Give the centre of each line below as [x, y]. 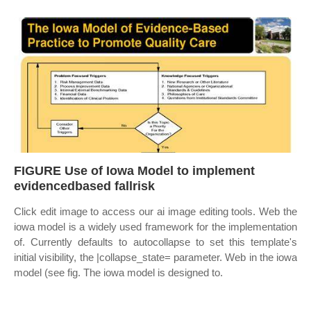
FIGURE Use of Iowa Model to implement [134, 171]
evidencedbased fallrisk [84, 186]
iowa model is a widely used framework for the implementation [155, 227]
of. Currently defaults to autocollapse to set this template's [155, 242]
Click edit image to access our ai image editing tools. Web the [155, 211]
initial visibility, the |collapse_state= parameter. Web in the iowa [155, 257]
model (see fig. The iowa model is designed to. [118, 272]
